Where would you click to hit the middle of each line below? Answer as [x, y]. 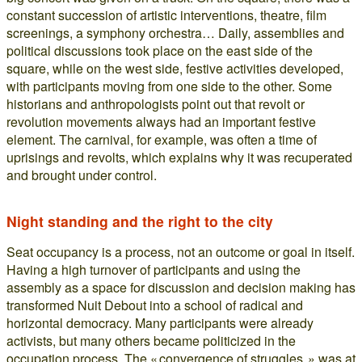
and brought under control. [82, 175]
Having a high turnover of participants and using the [154, 270]
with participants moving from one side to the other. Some [169, 86]
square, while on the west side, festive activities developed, [175, 69]
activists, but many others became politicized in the [151, 341]
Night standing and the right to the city [140, 221]
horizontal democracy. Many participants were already [160, 323]
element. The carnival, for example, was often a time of [162, 140]
